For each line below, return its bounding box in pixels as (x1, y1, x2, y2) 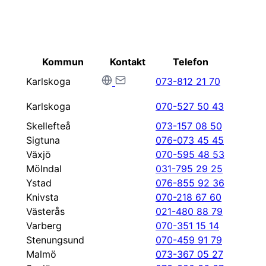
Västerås (26, 205, 65, 217)
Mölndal (26, 163, 62, 175)
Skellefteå (26, 120, 71, 132)
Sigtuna (26, 134, 60, 146)
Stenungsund (26, 234, 84, 246)
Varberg (26, 220, 62, 232)
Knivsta (26, 191, 59, 203)
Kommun (42, 56, 84, 68)
